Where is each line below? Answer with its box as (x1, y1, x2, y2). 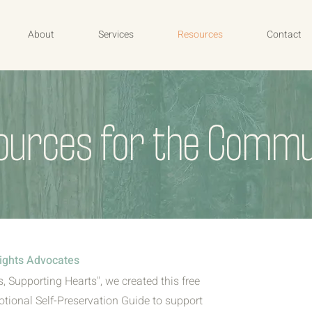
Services (98, 27, 134, 42)
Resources (178, 27, 223, 42)
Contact (267, 27, 302, 42)
